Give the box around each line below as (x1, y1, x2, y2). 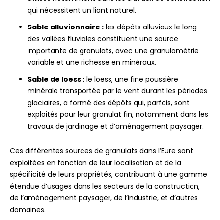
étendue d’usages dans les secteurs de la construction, (10, 181, 200, 192)
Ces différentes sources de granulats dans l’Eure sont (10, 146, 193, 156)
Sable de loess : (27, 74, 84, 84)
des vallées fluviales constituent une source (27, 34, 178, 44)
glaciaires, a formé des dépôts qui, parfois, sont (27, 98, 190, 108)
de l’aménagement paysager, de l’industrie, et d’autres (10, 193, 198, 203)
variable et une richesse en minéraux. (27, 57, 156, 68)
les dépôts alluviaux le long (104, 22, 197, 32)
